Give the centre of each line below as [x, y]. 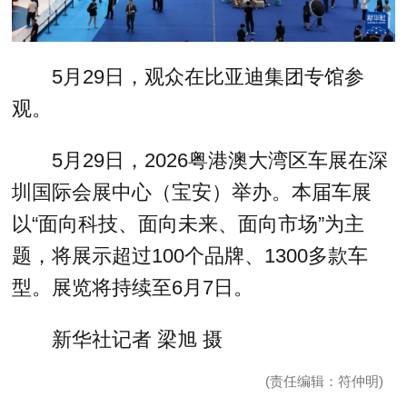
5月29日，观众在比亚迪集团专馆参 [208, 77]
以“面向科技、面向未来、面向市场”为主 [189, 224]
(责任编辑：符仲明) [324, 382]
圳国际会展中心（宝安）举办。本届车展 [192, 193]
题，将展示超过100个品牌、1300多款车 [190, 256]
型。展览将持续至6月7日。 [133, 288]
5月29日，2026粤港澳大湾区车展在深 [219, 161]
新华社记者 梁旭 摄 [137, 340]
